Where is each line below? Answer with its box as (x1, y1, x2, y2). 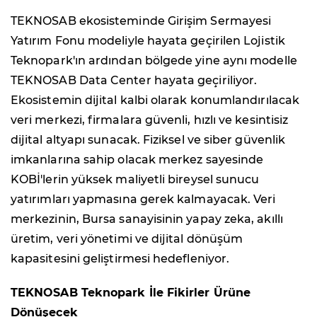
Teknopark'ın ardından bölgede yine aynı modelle (11, 54, 297, 68)
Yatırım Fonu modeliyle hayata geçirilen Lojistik (11, 34, 285, 48)
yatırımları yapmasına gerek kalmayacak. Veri (11, 192, 276, 207)
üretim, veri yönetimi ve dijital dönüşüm (11, 232, 243, 246)
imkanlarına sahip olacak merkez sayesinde (11, 153, 264, 167)
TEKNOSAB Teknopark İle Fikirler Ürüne (11, 286, 250, 300)
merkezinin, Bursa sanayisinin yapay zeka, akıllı (11, 212, 283, 226)
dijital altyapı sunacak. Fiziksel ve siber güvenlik (11, 133, 286, 147)
